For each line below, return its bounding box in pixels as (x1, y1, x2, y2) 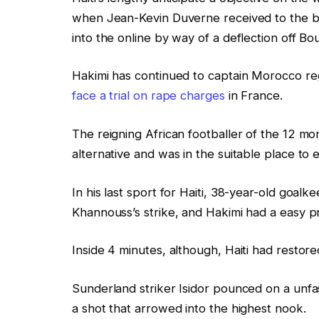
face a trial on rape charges (72, 88, 225, 103)
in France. (224, 88, 283, 103)
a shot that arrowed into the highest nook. (72, 300, 306, 315)
